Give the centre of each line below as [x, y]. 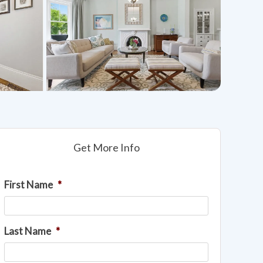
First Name [28, 185]
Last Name [28, 231]
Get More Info [106, 148]
